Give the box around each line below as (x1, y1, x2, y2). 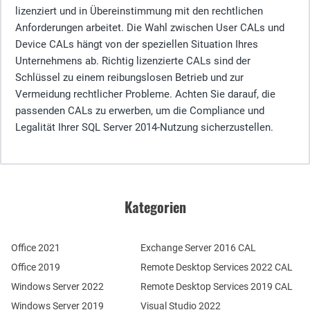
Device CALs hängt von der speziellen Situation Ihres (15, 37, 258, 51)
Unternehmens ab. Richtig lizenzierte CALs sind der (15, 54, 250, 67)
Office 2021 (11, 241, 60, 253)
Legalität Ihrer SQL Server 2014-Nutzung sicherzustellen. (15, 120, 273, 134)
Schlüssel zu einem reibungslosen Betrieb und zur (15, 71, 244, 84)
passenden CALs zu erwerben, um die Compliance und (15, 104, 264, 117)
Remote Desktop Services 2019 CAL (140, 280, 293, 292)
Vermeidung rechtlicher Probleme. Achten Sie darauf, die (15, 87, 275, 100)
